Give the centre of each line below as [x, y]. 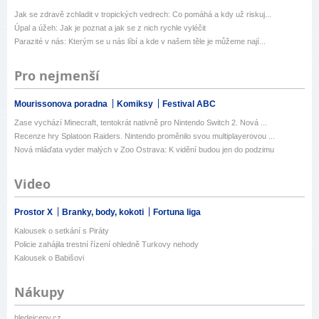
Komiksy [136, 104]
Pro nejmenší [57, 76]
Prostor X [35, 213]
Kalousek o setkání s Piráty [62, 231]
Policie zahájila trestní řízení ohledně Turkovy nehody [106, 245]
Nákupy [39, 293]
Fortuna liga [177, 213]
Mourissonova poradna [62, 104]
